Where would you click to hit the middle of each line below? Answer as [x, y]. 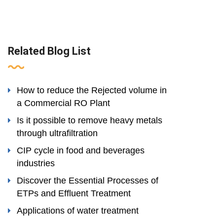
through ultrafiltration [57, 133]
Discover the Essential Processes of [88, 181]
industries [36, 163]
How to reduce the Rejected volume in [92, 90]
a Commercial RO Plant [63, 103]
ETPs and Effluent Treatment [74, 193]
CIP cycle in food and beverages [81, 150]
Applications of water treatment [78, 211]
